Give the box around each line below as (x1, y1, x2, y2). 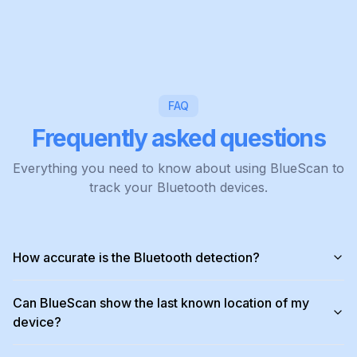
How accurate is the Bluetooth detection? (13, 249, 260, 266)
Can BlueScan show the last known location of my (13, 295, 309, 312)
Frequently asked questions (32, 124, 325, 153)
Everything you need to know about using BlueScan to (13, 160, 344, 177)
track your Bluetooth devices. (89, 179, 268, 196)
